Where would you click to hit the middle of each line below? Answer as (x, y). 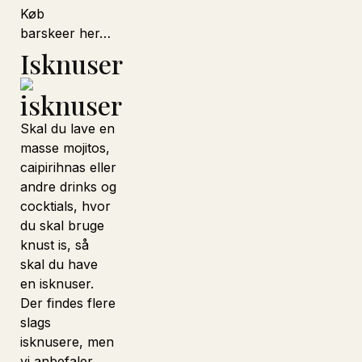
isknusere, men (67, 342)
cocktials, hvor (65, 206)
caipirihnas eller (68, 167)
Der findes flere (68, 303)
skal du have (59, 264)
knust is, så (55, 245)
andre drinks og (68, 187)
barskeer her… (65, 33)
